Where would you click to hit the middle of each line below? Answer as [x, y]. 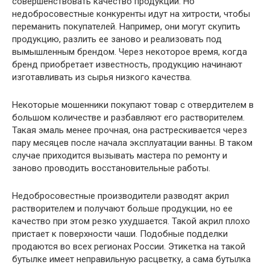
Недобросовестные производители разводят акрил [121, 196]
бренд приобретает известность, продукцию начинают [127, 65]
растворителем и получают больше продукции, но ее [122, 209]
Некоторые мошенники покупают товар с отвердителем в [133, 105]
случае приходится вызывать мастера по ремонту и [120, 156]
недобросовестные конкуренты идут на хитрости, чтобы [131, 14]
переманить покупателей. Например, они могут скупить [126, 27]
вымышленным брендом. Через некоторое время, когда [130, 52]
